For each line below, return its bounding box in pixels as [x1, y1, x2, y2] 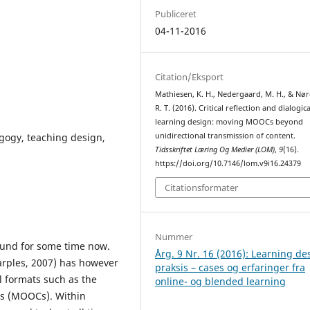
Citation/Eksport [155, 70, 224, 83]
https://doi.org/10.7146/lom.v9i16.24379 [155, 158, 302, 168]
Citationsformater [165, 181, 239, 194]
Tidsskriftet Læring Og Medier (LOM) [155, 144, 275, 154]
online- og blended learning [155, 275, 286, 289]
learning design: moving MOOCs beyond [155, 116, 304, 127]
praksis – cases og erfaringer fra [155, 261, 306, 275]
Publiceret [155, 7, 197, 20]
